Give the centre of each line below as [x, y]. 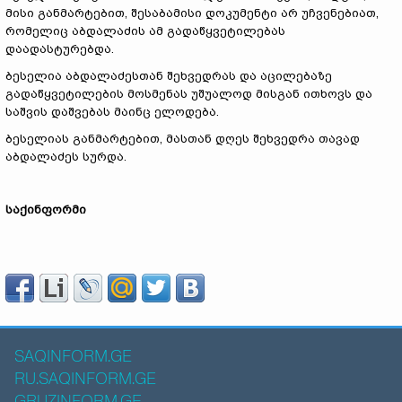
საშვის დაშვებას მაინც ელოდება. [112, 112]
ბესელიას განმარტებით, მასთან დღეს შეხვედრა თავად [183, 139]
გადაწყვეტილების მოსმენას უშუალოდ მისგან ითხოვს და [189, 94]
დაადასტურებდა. [60, 49]
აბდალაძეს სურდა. [66, 157]
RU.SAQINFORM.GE [85, 380]
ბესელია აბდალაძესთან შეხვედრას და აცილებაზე [169, 76]
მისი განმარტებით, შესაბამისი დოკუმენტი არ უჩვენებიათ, [192, 13]
